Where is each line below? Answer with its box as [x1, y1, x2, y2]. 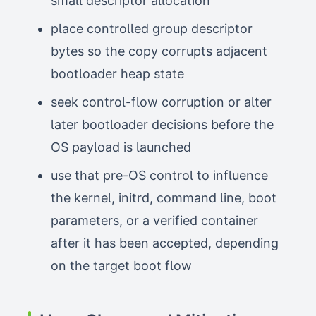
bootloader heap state [51, 66, 184, 81]
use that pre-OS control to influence [51, 168, 268, 183]
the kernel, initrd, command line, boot [51, 190, 276, 205]
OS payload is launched [51, 140, 191, 154]
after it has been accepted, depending [51, 236, 279, 250]
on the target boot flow [51, 258, 192, 273]
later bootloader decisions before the [51, 117, 274, 132]
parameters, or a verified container [51, 213, 258, 228]
